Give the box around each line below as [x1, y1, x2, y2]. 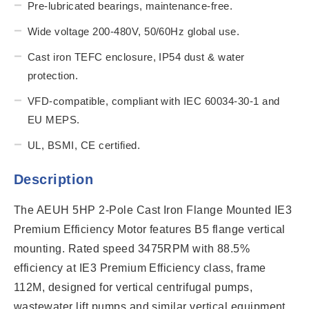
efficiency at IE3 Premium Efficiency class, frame [14, 261, 266, 274]
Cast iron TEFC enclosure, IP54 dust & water [28, 50, 245, 63]
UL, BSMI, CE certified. [28, 139, 141, 151]
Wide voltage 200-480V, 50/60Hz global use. [28, 25, 240, 37]
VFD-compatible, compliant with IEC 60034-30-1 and [28, 94, 280, 107]
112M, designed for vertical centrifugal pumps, [14, 281, 253, 293]
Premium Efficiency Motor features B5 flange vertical [14, 223, 286, 235]
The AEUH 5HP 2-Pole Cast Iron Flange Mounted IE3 [14, 203, 292, 216]
